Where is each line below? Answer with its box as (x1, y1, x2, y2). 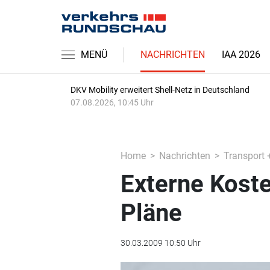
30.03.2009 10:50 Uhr (120, 238, 201, 248)
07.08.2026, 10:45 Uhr (71, 98, 154, 107)
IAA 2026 (222, 49, 260, 60)
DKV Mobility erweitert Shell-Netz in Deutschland (71, 85, 250, 95)
